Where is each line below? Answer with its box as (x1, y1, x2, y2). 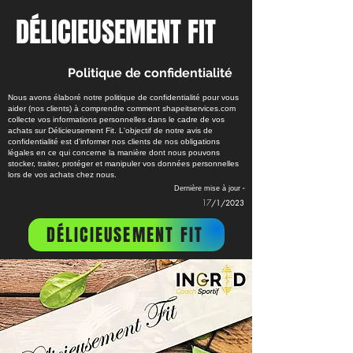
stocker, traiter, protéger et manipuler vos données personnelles (8, 159, 239, 168)
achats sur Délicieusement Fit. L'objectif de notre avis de (8, 126, 213, 135)
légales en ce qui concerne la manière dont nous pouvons (8, 148, 220, 157)
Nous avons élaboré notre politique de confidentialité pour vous (8, 93, 239, 102)
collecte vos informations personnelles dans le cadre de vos (8, 115, 225, 124)
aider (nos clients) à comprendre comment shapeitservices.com (8, 104, 236, 113)
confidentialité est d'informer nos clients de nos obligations (8, 137, 220, 146)
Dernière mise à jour (174, 184, 240, 192)
